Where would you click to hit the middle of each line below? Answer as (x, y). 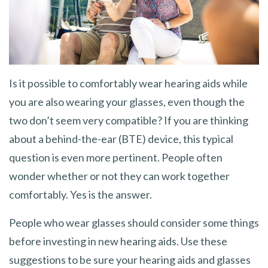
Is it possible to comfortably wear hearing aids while (128, 83)
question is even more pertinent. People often (116, 157)
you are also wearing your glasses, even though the (127, 101)
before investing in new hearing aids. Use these (118, 241)
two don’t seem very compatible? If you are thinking (129, 120)
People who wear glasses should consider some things (134, 222)
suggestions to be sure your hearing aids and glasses (130, 259)
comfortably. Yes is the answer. (80, 194)
